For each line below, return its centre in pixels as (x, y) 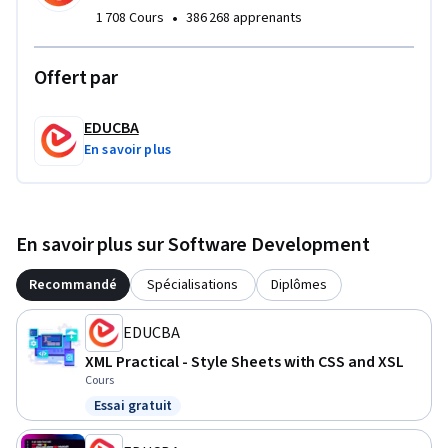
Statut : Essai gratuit (163, 416)
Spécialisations (193, 285)
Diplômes (298, 285)
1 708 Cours (130, 18)
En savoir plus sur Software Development (193, 245)
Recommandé (73, 285)
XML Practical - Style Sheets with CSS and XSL (244, 362)
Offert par (76, 78)
